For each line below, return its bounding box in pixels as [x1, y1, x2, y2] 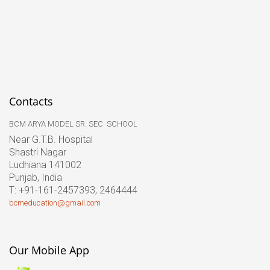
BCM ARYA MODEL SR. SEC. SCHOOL [9, 119, 137, 128]
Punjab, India [9, 172, 62, 183]
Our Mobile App [9, 242, 89, 257]
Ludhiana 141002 [9, 159, 81, 171]
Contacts [9, 94, 53, 108]
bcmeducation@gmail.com [9, 198, 101, 207]
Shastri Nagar [9, 146, 66, 158]
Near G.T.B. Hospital [9, 134, 93, 145]
